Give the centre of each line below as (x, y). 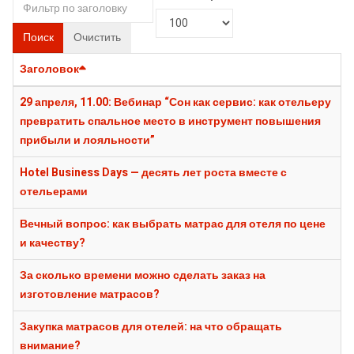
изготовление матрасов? (90, 294)
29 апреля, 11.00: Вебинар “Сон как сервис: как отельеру (175, 102)
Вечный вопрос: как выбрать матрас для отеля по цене (173, 224)
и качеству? (53, 243)
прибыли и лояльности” (87, 140)
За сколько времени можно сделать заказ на (143, 275)
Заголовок (49, 69)
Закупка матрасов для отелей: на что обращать (151, 326)
